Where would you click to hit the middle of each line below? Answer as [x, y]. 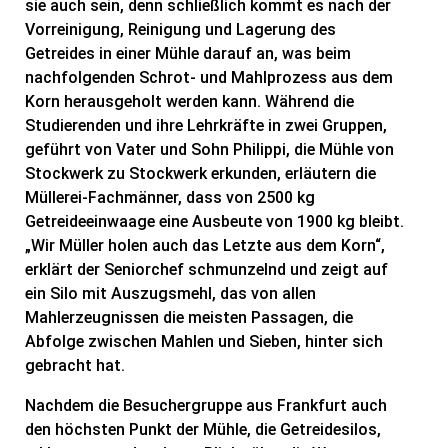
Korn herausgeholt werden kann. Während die [189, 101]
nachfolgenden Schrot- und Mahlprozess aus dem [209, 77]
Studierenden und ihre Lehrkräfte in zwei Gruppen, [206, 125]
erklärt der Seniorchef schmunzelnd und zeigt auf [206, 269]
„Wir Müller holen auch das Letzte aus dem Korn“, [205, 245]
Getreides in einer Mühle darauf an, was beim [188, 53]
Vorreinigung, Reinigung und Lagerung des [180, 29]
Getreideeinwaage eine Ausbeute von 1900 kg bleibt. [214, 221]
